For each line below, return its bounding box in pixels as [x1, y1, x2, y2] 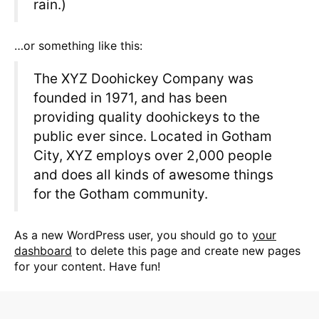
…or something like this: [14, 38, 142, 53]
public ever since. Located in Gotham [33, 128, 272, 145]
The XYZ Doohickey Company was [33, 70, 253, 87]
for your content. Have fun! [14, 259, 160, 273]
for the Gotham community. [33, 186, 208, 202]
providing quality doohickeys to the [33, 109, 260, 125]
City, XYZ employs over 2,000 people [33, 147, 272, 164]
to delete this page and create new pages [72, 244, 300, 258]
